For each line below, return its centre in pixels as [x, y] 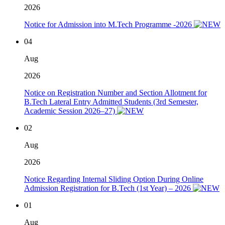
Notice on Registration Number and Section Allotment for [116, 93]
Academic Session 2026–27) [71, 111]
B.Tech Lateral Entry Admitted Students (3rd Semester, [111, 102]
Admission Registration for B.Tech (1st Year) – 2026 [108, 188]
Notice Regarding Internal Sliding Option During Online [114, 179]
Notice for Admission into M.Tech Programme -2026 [109, 25]
